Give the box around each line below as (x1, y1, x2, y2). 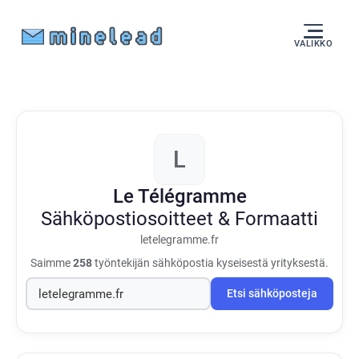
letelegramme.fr (140, 233, 219, 247)
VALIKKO (293, 38, 333, 49)
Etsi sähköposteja (227, 287, 317, 301)
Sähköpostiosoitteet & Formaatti (41, 208, 318, 230)
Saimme (30, 256, 73, 269)
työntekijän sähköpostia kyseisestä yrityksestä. (92, 256, 329, 269)
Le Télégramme (112, 185, 247, 208)
